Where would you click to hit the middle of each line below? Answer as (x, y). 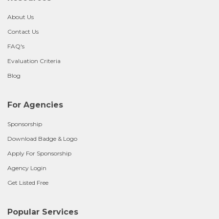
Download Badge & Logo (42, 139)
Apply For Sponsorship (39, 153)
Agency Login (27, 168)
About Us (21, 17)
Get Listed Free (28, 183)
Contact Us (23, 32)
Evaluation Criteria (34, 61)
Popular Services (43, 212)
